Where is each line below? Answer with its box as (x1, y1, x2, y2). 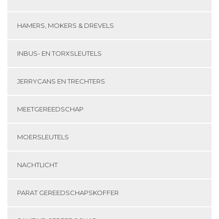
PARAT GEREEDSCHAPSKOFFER (17, 188, 119, 197)
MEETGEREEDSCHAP (17, 105, 84, 113)
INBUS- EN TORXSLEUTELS (17, 49, 102, 57)
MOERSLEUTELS (17, 132, 69, 141)
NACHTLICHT (17, 160, 58, 169)
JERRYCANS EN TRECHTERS (17, 77, 105, 85)
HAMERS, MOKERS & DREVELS (17, 21, 114, 29)
